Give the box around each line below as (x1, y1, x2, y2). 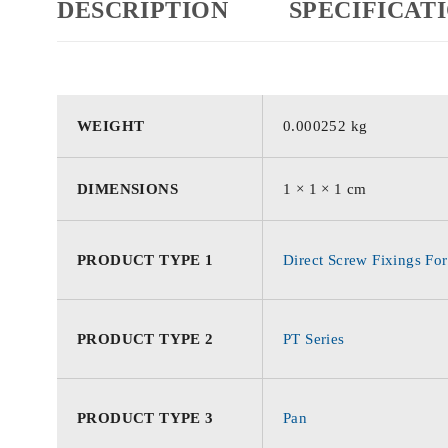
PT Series (283, 330, 345, 347)
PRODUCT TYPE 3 (77, 409, 214, 426)
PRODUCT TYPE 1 (77, 251, 214, 268)
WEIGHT (77, 117, 145, 134)
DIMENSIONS (77, 180, 178, 197)
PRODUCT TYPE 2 (77, 330, 214, 347)
